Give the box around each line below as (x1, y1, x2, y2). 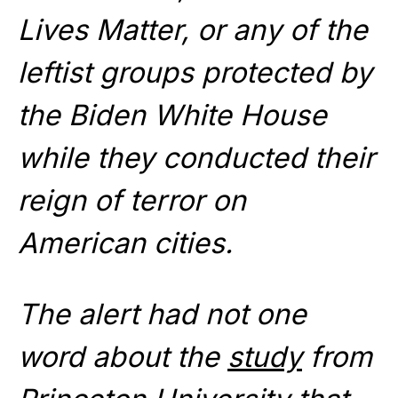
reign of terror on (18, 183, 246, 219)
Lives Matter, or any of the (18, 12, 368, 48)
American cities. (18, 226, 233, 261)
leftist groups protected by (18, 55, 372, 91)
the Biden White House (18, 98, 327, 133)
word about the (18, 339, 227, 375)
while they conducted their (18, 140, 375, 176)
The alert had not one (18, 297, 306, 332)
